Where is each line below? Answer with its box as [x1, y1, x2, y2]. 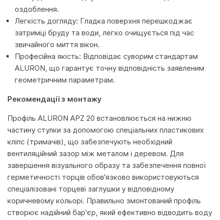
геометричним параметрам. [15, 75, 115, 84]
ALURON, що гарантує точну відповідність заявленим [15, 63, 204, 73]
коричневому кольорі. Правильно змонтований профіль [7, 196, 201, 205]
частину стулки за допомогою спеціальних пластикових [7, 125, 204, 135]
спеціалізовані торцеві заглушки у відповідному [7, 184, 174, 193]
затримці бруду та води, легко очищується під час [15, 28, 194, 37]
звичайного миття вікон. [15, 40, 100, 49]
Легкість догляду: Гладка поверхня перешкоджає [15, 16, 192, 26]
